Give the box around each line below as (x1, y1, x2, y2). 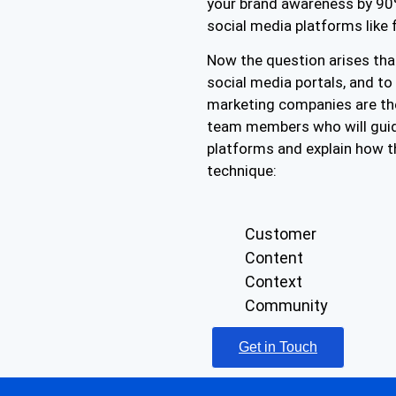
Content (244, 247, 303, 267)
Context (244, 271, 302, 291)
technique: (207, 162, 277, 180)
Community (244, 295, 328, 315)
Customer (244, 224, 316, 243)
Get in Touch (239, 339, 317, 354)
